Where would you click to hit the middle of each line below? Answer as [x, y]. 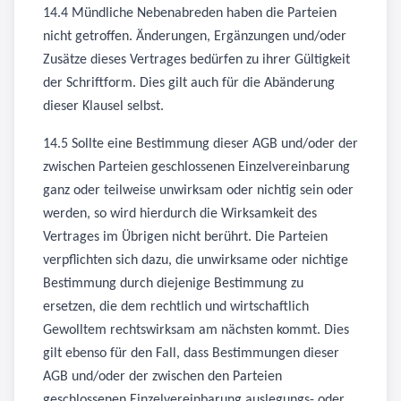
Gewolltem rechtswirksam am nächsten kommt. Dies [196, 330]
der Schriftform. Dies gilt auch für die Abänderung [189, 83]
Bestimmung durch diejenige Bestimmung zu [173, 284]
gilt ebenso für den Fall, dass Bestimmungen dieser [191, 354]
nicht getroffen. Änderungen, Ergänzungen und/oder [195, 37]
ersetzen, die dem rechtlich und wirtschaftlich [176, 307]
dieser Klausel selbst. [103, 107]
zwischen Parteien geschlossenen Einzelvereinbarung [196, 167]
